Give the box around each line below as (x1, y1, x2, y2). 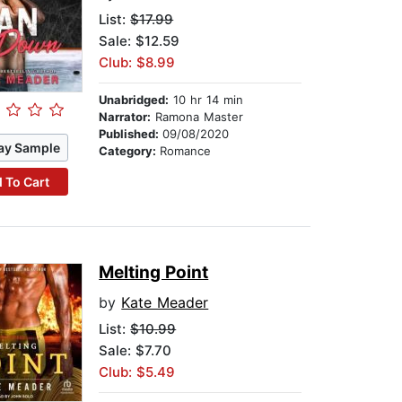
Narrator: (99, 109, 152, 125)
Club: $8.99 (99, 54, 176, 72)
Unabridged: (99, 92, 170, 108)
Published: (99, 127, 163, 142)
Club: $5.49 (99, 363, 176, 381)
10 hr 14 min (169, 92, 244, 108)
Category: (99, 144, 161, 159)
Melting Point (99, 262, 209, 284)
